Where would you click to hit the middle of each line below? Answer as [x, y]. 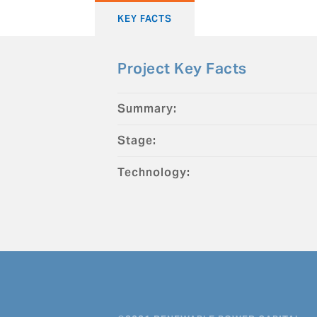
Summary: [148, 108]
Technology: [154, 172]
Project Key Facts [182, 68]
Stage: [137, 140]
